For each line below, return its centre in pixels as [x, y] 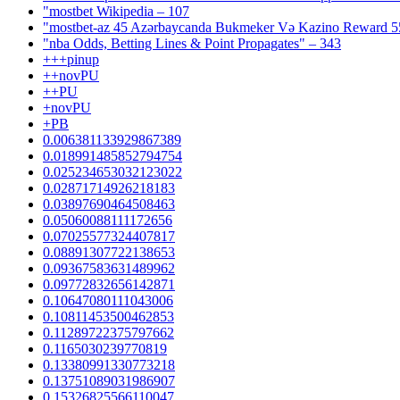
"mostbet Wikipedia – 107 [116, 11]
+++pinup [71, 59]
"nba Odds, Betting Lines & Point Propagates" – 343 [192, 43]
